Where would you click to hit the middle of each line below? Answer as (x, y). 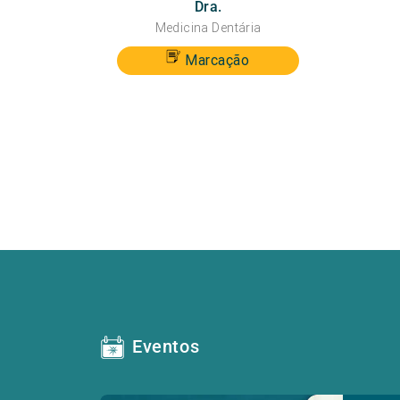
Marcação (217, 60)
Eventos (166, 347)
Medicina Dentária (208, 28)
